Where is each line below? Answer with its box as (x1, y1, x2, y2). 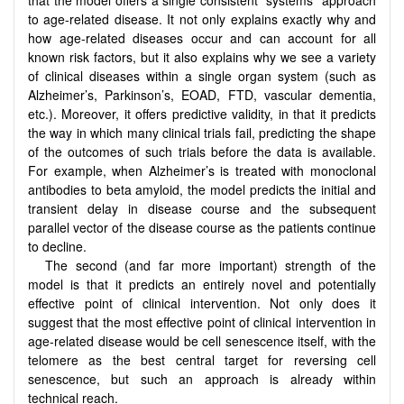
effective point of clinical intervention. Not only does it (28, 293, 376, 312)
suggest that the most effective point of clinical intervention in (28, 312, 376, 331)
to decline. (28, 236, 87, 255)
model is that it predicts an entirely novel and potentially (28, 274, 376, 293)
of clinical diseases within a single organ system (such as (28, 66, 376, 85)
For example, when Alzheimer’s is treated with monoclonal (28, 161, 376, 179)
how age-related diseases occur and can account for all (28, 28, 376, 47)
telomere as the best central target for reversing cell (28, 350, 376, 369)
